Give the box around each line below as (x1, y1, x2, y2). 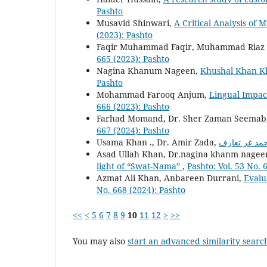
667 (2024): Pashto (97, 124, 169, 136)
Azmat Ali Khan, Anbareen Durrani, (97, 172, 244, 184)
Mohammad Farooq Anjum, (97, 88, 209, 100)
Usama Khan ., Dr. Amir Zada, (97, 136, 219, 148)
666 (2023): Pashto (97, 100, 169, 112)
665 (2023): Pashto (97, 52, 169, 64)
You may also (73, 235, 128, 247)
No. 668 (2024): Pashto (97, 184, 185, 195)
